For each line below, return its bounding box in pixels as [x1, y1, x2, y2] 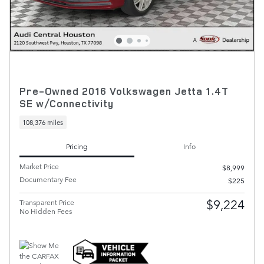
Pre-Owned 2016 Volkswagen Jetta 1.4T [19, 84, 229, 98]
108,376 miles [22, 117, 64, 127]
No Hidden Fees [19, 206, 72, 217]
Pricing [66, 140, 88, 151]
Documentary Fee [19, 174, 77, 185]
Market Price [19, 161, 59, 172]
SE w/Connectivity [19, 96, 114, 110]
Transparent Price [19, 197, 74, 208]
